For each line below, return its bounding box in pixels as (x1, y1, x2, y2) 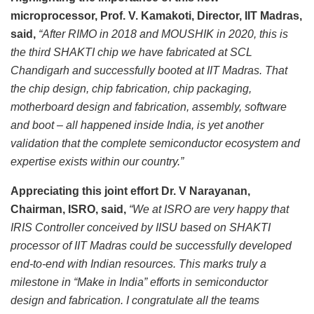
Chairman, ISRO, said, (11, 203, 126, 216)
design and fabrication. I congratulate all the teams (11, 294, 259, 307)
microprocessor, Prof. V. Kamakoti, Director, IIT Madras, (11, 10, 302, 22)
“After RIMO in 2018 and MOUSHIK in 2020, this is (39, 28, 288, 41)
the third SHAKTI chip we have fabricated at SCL (11, 46, 252, 59)
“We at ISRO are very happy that (129, 203, 289, 216)
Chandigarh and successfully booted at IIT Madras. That (11, 64, 287, 77)
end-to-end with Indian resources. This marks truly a (11, 258, 266, 271)
